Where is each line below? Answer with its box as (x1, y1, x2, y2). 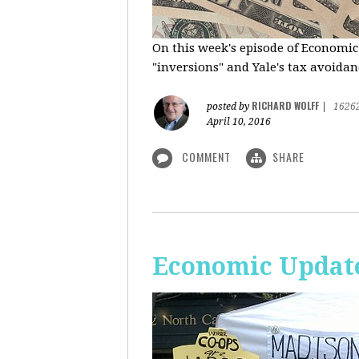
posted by (207, 101, 252, 112)
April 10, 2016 (207, 116, 271, 127)
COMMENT (179, 148, 234, 165)
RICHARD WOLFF (252, 99, 319, 112)
